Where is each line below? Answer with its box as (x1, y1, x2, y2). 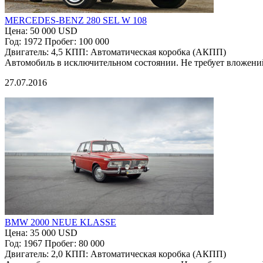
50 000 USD (30, 25, 77, 36)
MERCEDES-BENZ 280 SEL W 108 (5, 15, 147, 25)
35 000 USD (30, 227, 77, 238)
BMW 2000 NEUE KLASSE (5, 217, 116, 227)
